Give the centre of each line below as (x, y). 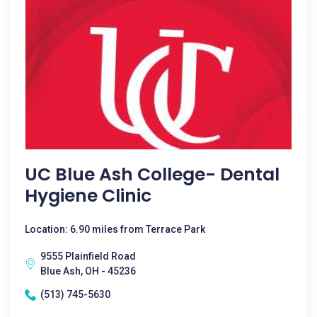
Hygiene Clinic (88, 196)
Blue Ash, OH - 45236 (88, 271)
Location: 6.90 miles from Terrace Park (115, 229)
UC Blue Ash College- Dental (152, 174)
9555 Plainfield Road (88, 256)
